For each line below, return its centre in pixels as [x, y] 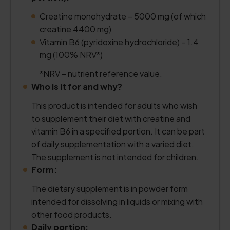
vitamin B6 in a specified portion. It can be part [118, 131]
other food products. [72, 214]
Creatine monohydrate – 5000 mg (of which [123, 16]
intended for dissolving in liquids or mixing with [117, 202]
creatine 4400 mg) [75, 29]
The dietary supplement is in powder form [110, 189]
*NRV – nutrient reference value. [101, 74]
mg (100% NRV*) [71, 55]
